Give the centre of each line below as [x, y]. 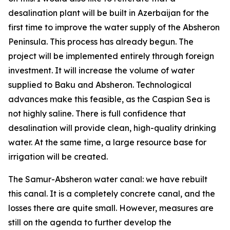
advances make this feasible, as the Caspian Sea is [109, 99]
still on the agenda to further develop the [90, 222]
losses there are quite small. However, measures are [111, 208]
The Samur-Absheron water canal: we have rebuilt [108, 179]
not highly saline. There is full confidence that [97, 113]
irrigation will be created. [58, 157]
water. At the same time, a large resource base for [107, 142]
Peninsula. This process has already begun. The [101, 42]
